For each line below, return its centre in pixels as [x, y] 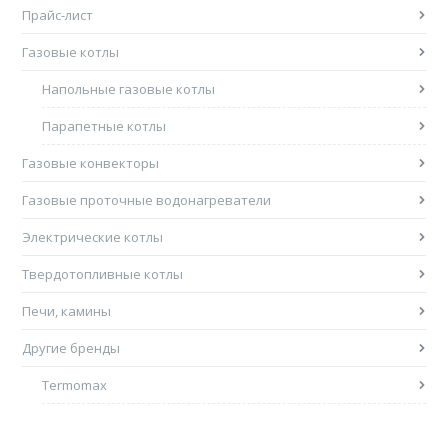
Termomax [75, 384]
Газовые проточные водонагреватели [147, 199]
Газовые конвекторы [91, 162]
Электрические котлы [93, 236]
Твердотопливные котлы [103, 273]
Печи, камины [67, 310]
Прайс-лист [58, 14]
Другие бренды [71, 347]
